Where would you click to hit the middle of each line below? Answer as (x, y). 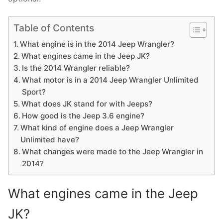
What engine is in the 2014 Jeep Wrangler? (97, 44)
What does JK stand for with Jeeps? (87, 104)
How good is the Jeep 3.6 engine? (83, 116)
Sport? (34, 92)
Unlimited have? (50, 140)
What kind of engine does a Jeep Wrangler (97, 128)
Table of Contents (54, 28)
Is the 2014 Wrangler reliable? (76, 68)
